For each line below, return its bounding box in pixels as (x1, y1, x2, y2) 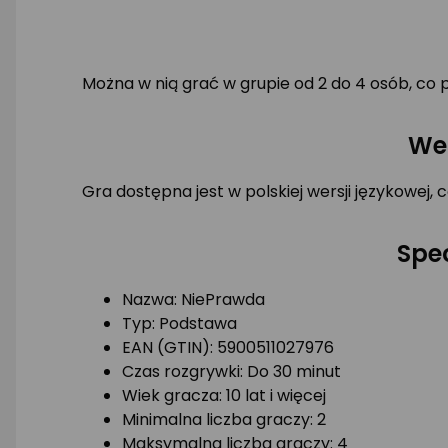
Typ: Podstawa (121, 311, 237, 335)
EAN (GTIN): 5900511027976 (121, 335, 334, 359)
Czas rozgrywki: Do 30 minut (121, 359, 341, 383)
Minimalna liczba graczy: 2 (121, 407, 326, 431)
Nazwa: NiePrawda (121, 287, 265, 311)
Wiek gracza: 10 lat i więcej (121, 383, 326, 407)
